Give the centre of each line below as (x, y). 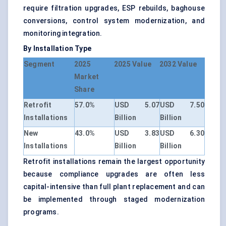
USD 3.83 (137, 133)
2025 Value (133, 64)
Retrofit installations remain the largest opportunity (114, 162)
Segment (39, 64)
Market (87, 77)
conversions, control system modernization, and (114, 21)
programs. (41, 212)
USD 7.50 (182, 105)
